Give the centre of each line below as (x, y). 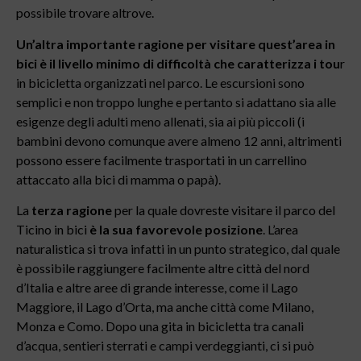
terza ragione (72, 210)
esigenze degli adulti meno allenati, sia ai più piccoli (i (160, 121)
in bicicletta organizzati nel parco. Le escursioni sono (160, 82)
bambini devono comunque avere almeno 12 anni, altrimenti (179, 140)
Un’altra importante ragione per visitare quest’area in (176, 44)
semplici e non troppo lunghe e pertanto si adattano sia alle (176, 102)
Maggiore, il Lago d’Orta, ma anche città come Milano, (165, 307)
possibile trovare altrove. (85, 13)
